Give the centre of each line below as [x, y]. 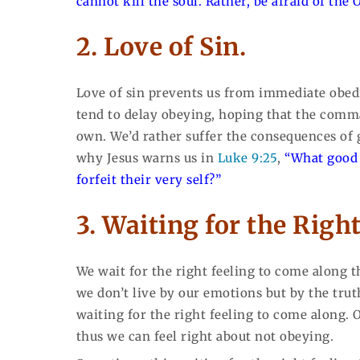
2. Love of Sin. [161, 47]
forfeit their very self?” [149, 179]
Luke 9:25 [247, 157]
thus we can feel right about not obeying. [205, 336]
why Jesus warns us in [147, 157]
